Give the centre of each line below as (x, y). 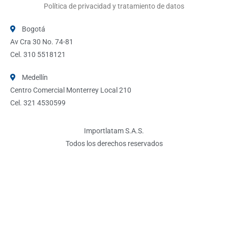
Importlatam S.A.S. (114, 131)
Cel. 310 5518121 (38, 54)
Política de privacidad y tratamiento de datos (114, 6)
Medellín (35, 77)
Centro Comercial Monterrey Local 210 (71, 90)
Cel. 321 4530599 (38, 103)
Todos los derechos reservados (114, 143)
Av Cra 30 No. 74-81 (42, 41)
